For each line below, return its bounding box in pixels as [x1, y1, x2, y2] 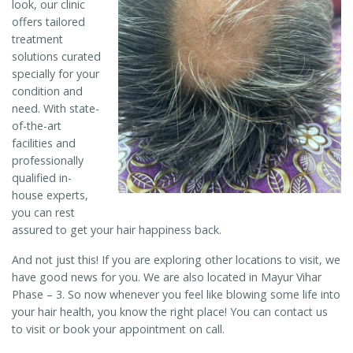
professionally [12, 152, 84, 168]
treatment [12, 31, 63, 46]
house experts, [12, 187, 88, 203]
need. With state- [12, 100, 99, 116]
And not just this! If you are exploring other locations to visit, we [12, 251, 340, 267]
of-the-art [12, 117, 61, 133]
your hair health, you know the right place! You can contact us [12, 303, 328, 319]
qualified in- [12, 169, 72, 185]
